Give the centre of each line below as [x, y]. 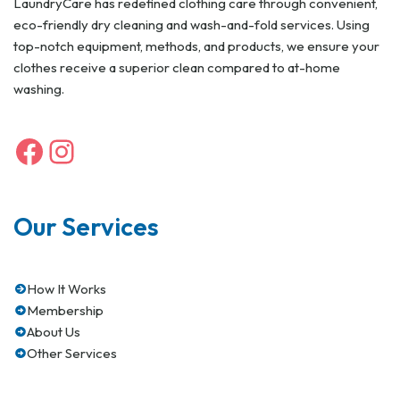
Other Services [72, 353]
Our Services [86, 226]
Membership [65, 310]
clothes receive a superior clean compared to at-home [177, 67]
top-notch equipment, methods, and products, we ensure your [196, 46]
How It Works [67, 289]
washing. [39, 89]
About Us [54, 332]
